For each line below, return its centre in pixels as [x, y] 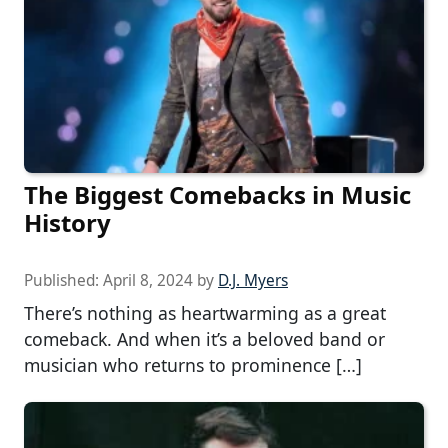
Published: [63, 281]
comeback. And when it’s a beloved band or [204, 339]
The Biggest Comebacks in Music [217, 195]
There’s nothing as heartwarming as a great [205, 313]
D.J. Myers [253, 281]
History [67, 223]
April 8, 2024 [148, 281]
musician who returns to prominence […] [193, 365]
